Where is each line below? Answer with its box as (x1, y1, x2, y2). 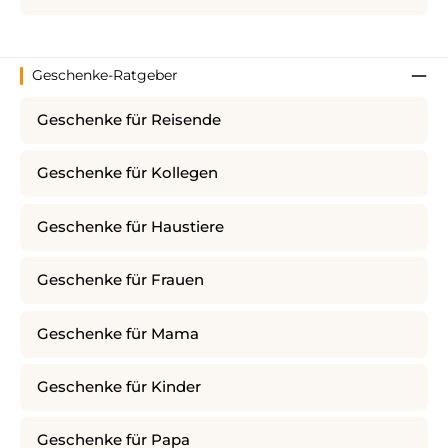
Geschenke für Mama (37, 324, 199, 343)
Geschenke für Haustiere (37, 217, 224, 236)
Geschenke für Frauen (37, 271, 204, 290)
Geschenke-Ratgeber (32, 66, 178, 85)
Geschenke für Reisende (37, 111, 221, 130)
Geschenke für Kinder (37, 377, 201, 396)
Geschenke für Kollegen (37, 164, 218, 183)
